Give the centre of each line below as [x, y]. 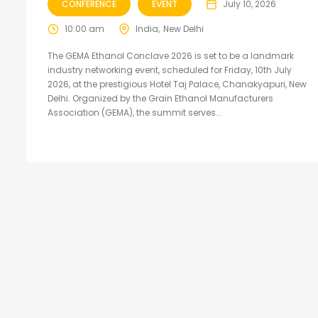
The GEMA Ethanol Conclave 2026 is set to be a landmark [171, 56]
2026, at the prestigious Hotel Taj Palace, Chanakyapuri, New [177, 84]
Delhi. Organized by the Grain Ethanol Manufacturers [160, 99]
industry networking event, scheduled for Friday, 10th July [170, 70]
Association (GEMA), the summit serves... [135, 113]
